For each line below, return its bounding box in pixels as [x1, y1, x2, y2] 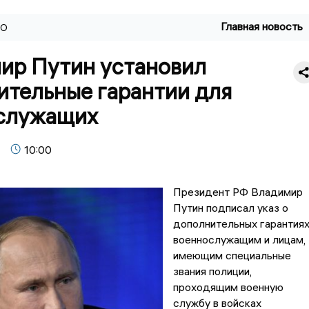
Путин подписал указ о [172, 201, 288, 215]
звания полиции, [172, 264, 252, 279]
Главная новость [221, 19, 303, 33]
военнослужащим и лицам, [172, 232, 306, 247]
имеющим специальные [172, 248, 291, 263]
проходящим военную [172, 280, 283, 295]
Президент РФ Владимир [172, 185, 303, 199]
